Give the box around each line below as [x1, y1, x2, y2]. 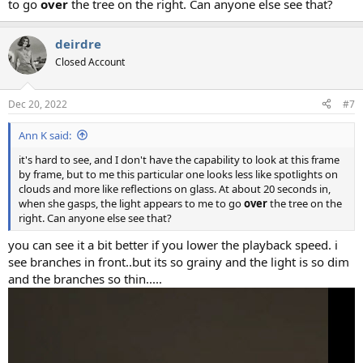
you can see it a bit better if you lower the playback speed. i [8, 237, 338, 254]
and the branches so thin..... [8, 271, 162, 288]
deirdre [55, 36, 101, 53]
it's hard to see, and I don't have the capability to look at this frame [19, 152, 340, 167]
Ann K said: [19, 127, 71, 143]
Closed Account [55, 55, 125, 70]
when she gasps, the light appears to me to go [19, 195, 244, 211]
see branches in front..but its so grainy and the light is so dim [8, 254, 349, 271]
